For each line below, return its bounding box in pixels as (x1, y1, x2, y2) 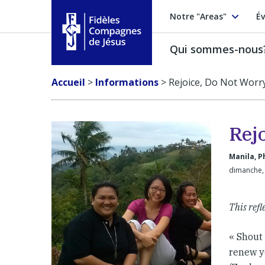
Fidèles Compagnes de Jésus (60, 51, 189, 63)
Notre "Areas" (170, 10, 227, 22)
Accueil (51, 76, 85, 89)
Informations (95, 76, 159, 89)
